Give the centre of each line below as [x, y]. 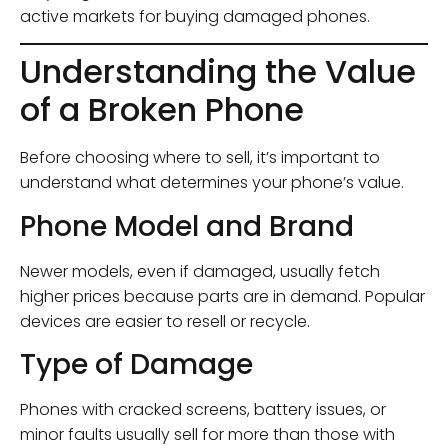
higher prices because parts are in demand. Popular [222, 296]
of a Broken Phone [162, 110]
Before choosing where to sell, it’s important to [200, 158]
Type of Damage [136, 365]
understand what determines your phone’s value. [212, 183]
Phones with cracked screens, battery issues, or [203, 410]
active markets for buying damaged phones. [195, 17]
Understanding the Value [218, 72]
